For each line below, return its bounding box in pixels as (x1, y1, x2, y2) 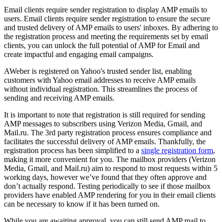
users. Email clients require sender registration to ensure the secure (4, 14, 210, 23)
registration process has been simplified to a (4, 146, 141, 155)
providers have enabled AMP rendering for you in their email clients (4, 191, 216, 200)
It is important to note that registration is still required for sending (4, 111, 205, 119)
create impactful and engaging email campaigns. (4, 50, 154, 59)
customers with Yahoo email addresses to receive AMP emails (4, 76, 196, 85)
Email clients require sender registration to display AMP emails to (4, 5, 207, 14)
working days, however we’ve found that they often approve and (4, 173, 207, 182)
